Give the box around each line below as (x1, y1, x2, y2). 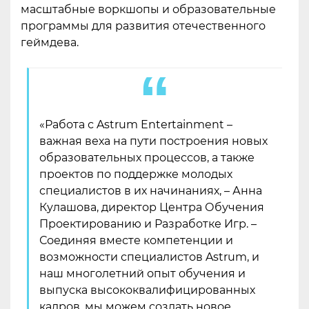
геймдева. (21, 35, 79, 49)
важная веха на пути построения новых (39, 134, 268, 148)
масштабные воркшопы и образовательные (21, 2, 276, 16)
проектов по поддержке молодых (39, 167, 232, 181)
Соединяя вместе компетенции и (39, 233, 233, 247)
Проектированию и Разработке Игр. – (39, 217, 257, 230)
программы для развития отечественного (21, 19, 266, 32)
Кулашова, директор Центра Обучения (39, 200, 264, 214)
